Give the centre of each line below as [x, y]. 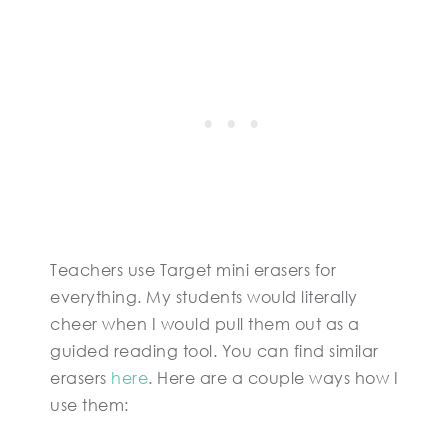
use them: [89, 405]
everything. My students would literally [204, 297]
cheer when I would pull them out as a [205, 324]
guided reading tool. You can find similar [214, 351]
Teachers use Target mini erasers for [193, 270]
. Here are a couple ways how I [273, 378]
